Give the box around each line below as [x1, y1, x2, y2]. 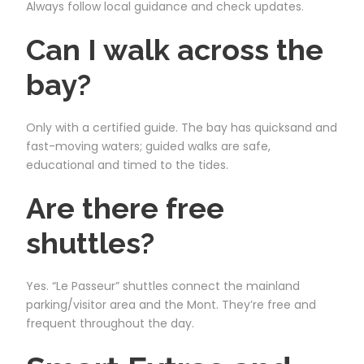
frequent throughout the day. [26, 314, 194, 331]
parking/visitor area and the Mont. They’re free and [26, 296, 316, 313]
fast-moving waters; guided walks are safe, [26, 137, 271, 154]
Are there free [26, 190, 224, 225]
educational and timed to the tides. [26, 156, 228, 173]
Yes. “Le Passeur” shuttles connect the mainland [26, 277, 300, 294]
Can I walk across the [26, 32, 323, 67]
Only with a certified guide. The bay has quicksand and [26, 119, 337, 136]
